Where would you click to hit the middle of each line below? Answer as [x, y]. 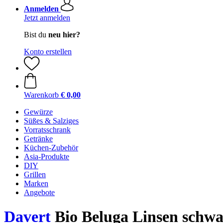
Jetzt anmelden [47, 18]
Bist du [36, 35]
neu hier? [64, 35]
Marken [36, 183]
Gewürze [38, 112]
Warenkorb [41, 95]
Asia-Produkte [47, 157]
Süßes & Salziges [51, 121]
